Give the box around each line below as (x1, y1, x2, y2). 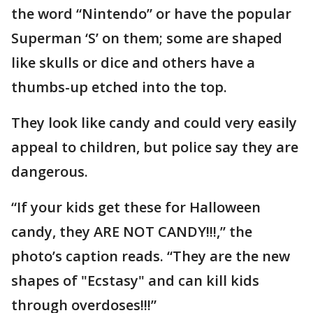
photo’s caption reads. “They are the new (11, 247, 290, 266)
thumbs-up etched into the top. (11, 78, 227, 97)
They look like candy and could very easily (11, 113, 297, 133)
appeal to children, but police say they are (11, 138, 298, 157)
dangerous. (11, 162, 88, 182)
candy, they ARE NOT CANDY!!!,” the (11, 222, 252, 242)
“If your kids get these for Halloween (11, 198, 261, 217)
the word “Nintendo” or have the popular (11, 4, 291, 24)
